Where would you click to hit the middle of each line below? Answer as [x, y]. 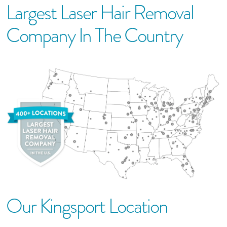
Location [136, 206]
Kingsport [72, 206]
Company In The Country [94, 35]
